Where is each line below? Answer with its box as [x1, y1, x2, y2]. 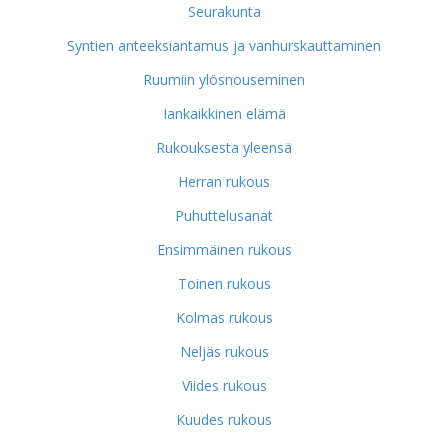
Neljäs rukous [179, 342, 269, 361]
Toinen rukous [177, 274, 271, 293]
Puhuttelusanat [175, 206, 273, 225]
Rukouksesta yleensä [156, 138, 292, 157]
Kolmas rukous [175, 308, 273, 327]
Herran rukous [178, 172, 270, 191]
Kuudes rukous [176, 410, 272, 429]
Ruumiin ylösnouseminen [143, 70, 305, 89]
